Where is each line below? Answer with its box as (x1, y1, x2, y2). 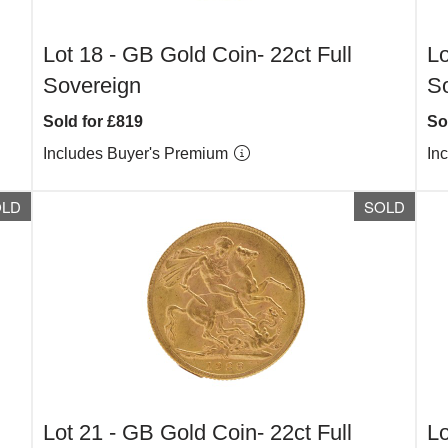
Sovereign (43, 73, 142, 98)
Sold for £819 (43, 113, 144, 130)
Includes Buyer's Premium (43, 145, 233, 162)
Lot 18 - (43, 42, 123, 67)
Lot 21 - (43, 420, 123, 445)
